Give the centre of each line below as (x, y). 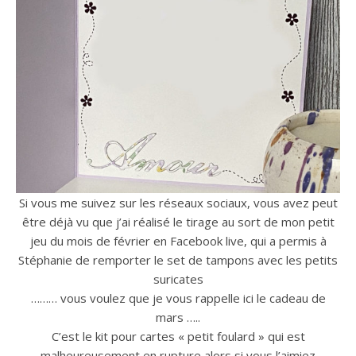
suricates (178, 279)
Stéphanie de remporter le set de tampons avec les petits (178, 260)
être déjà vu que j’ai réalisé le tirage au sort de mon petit (178, 222)
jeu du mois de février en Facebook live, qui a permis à (178, 241)
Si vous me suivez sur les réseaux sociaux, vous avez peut (178, 203)
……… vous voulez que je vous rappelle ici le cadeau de (178, 298)
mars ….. (178, 317)
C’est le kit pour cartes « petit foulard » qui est (178, 336)
